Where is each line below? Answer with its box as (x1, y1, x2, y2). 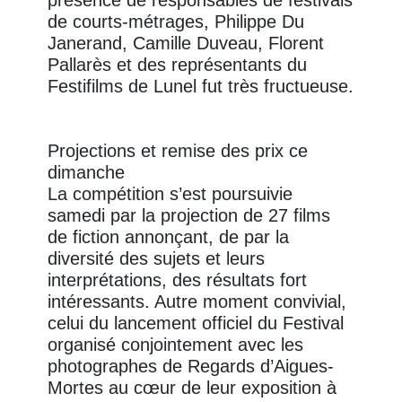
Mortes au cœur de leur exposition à (48, 378, 337, 398)
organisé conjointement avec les (48, 335, 304, 355)
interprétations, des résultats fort (48, 270, 308, 291)
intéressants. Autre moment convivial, (48, 292, 347, 312)
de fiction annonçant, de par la (48, 227, 290, 248)
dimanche (48, 162, 126, 183)
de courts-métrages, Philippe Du (48, 12, 305, 32)
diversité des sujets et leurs (48, 249, 266, 269)
